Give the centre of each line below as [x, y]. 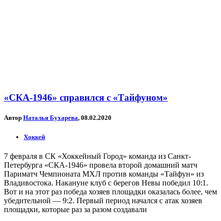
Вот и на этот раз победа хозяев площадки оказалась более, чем [110, 191]
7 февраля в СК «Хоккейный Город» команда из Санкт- [97, 156]
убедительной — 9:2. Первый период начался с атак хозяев [103, 200]
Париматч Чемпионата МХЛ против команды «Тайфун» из [104, 174]
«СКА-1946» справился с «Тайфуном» [86, 98]
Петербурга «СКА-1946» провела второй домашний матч [101, 165]
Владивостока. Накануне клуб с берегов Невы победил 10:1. [106, 183]
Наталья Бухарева [51, 118]
